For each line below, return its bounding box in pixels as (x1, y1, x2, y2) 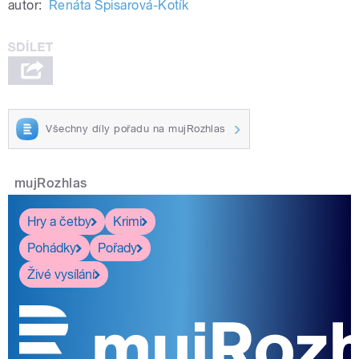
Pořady (98, 240, 137, 256)
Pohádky (27, 240, 76, 256)
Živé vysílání (27, 266, 95, 282)
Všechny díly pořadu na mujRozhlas (46, 123, 226, 135)
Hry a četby (27, 213, 91, 229)
